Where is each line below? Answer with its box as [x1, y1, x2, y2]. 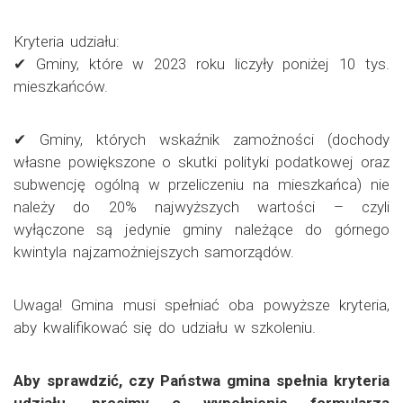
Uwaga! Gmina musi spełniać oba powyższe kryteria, [13, 295, 390, 314]
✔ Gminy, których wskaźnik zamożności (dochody [13, 130, 390, 148]
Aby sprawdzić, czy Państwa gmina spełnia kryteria [13, 371, 390, 390]
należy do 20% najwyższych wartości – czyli [13, 197, 390, 216]
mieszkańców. [13, 76, 108, 95]
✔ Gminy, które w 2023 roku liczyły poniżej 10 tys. [13, 54, 390, 73]
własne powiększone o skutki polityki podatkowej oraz [13, 152, 390, 171]
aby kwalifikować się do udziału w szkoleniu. [13, 318, 317, 336]
